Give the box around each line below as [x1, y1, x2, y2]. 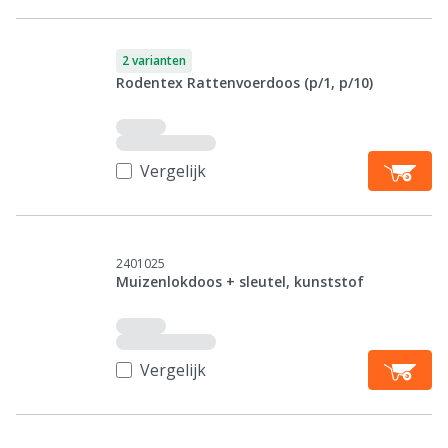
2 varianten [122, 52, 186, 69]
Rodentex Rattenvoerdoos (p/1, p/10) [116, 73, 373, 92]
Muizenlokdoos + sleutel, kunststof [116, 272, 364, 291]
